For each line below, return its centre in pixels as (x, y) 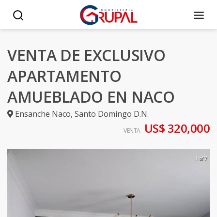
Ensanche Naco (43, 114)
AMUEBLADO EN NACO (91, 97)
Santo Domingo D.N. (112, 114)
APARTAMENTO (64, 76)
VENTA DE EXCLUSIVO (86, 55)
